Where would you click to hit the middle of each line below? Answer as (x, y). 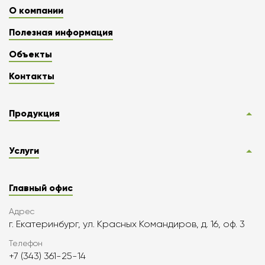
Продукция (34, 114)
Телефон (26, 243)
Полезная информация (61, 33)
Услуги (24, 151)
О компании (36, 11)
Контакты (32, 76)
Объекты (30, 54)
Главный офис (41, 188)
